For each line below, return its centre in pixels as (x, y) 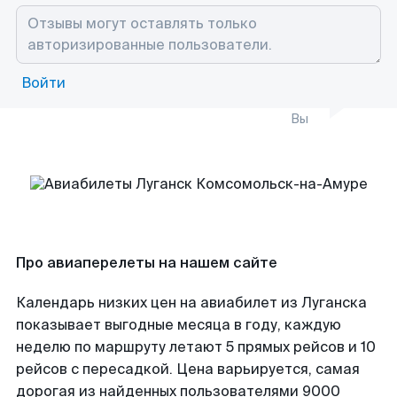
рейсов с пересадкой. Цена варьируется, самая (188, 369)
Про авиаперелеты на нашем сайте (147, 263)
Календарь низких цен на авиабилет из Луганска (191, 303)
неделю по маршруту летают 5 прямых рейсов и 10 (196, 347)
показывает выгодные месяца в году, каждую (179, 325)
